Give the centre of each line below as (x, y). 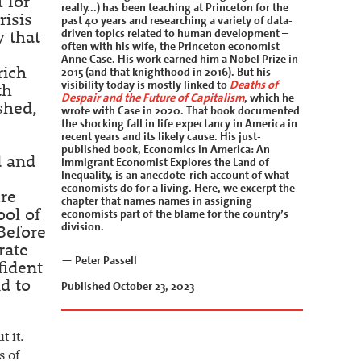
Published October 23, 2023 (128, 286)
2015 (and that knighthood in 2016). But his (166, 72)
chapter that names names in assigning (157, 201)
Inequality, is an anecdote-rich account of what (175, 175)
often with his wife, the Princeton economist (170, 46)
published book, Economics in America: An (166, 149)
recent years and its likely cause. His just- (161, 137)
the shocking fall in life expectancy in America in (179, 124)
